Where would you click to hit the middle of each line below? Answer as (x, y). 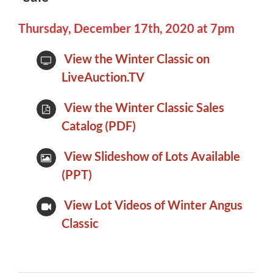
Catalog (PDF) (98, 126)
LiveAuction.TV (103, 77)
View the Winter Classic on (136, 59)
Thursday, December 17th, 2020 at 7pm (126, 28)
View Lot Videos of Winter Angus (153, 205)
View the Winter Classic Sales (144, 108)
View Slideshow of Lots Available (152, 156)
